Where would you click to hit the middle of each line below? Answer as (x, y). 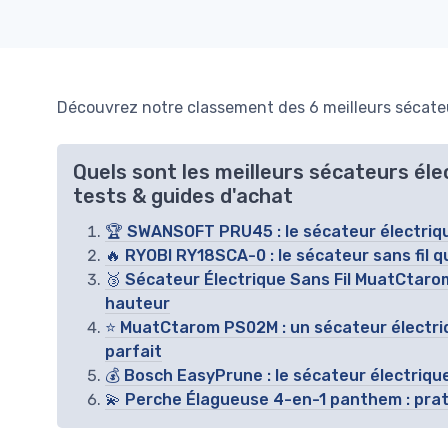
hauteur (137, 303)
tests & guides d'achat (183, 196)
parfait (133, 351)
